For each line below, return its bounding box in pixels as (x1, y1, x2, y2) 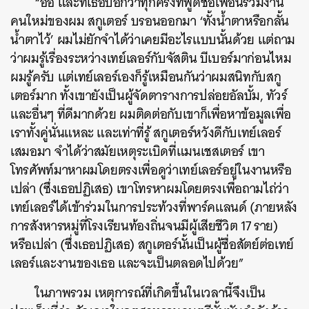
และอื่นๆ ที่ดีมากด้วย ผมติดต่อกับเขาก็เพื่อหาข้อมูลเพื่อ (10, 103, 291, 126)
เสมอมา (10, 140, 51, 163)
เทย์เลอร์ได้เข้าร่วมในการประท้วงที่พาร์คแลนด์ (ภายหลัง (10, 196, 297, 219)
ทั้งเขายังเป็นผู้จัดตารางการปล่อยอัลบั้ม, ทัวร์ (57, 84, 288, 107)
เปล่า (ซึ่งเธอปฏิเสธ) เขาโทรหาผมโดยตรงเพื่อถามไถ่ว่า (10, 177, 289, 200)
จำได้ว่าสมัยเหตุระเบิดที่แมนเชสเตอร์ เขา (50, 140, 265, 163)
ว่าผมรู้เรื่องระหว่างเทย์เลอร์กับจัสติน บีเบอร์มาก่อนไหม (10, 47, 292, 70)
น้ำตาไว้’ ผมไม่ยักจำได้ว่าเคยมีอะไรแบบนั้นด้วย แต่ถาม (10, 28, 295, 51)
